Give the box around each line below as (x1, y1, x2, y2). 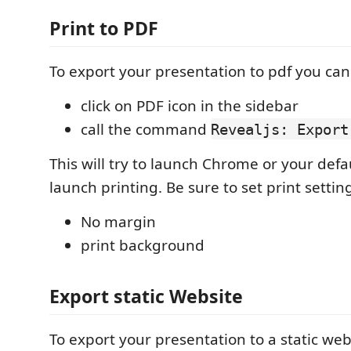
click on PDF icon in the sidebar (81, 95, 299, 116)
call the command (81, 118, 211, 139)
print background (81, 234, 204, 255)
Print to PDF (49, 15, 158, 41)
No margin (81, 211, 156, 232)
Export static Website (49, 284, 243, 309)
